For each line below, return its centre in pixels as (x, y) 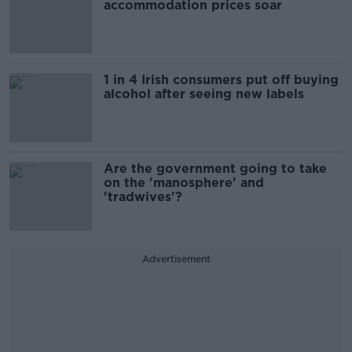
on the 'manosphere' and (184, 183)
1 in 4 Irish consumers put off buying (221, 80)
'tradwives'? (143, 197)
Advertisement (176, 259)
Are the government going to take (215, 169)
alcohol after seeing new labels (204, 94)
